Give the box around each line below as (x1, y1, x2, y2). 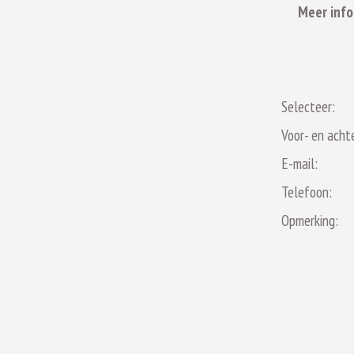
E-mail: (281, 154, 318, 173)
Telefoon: (281, 183, 332, 201)
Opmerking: (281, 211, 338, 230)
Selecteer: (281, 97, 335, 116)
